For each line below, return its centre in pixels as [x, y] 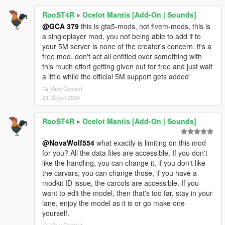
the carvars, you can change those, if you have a [120, 173]
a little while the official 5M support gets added [116, 76]
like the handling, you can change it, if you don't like [124, 163]
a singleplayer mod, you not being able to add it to [122, 36]
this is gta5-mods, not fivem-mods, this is [145, 26]
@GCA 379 [61, 26]
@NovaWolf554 [68, 143]
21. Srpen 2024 [61, 97]
